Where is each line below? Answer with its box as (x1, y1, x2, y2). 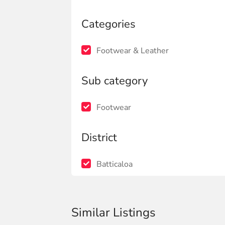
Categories (81, 16, 136, 32)
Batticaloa (96, 158, 133, 170)
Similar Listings (71, 204, 156, 220)
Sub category (81, 73, 148, 88)
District (81, 130, 117, 145)
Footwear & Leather (96, 45, 169, 56)
